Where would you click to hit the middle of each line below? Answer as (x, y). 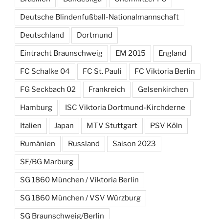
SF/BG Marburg (47, 162)
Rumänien (38, 143)
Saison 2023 (134, 143)
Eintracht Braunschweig (61, 53)
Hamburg (36, 107)
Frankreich (107, 89)
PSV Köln (166, 125)
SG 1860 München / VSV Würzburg (80, 198)
